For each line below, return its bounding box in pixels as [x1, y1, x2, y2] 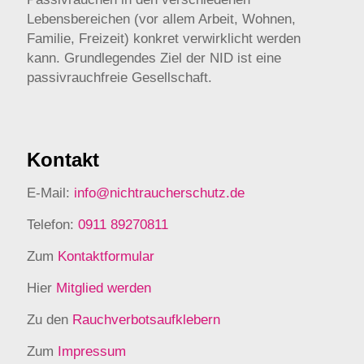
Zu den [27, 312, 72, 327]
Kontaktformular [58, 249, 154, 264]
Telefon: [27, 217, 78, 232]
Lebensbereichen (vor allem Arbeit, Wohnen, [27, 11, 296, 27]
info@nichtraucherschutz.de [74, 185, 245, 201]
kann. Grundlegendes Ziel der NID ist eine [27, 50, 281, 66]
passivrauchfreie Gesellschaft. [27, 70, 212, 85]
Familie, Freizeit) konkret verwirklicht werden [27, 31, 301, 46]
